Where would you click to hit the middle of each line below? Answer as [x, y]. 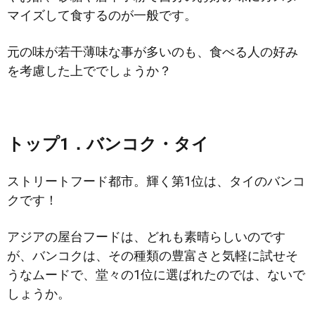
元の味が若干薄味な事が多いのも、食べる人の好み [153, 52]
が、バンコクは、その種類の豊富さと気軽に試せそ [153, 256]
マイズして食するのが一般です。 [102, 15]
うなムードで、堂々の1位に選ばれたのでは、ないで [156, 275]
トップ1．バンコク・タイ [108, 144]
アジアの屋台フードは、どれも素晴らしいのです [146, 237]
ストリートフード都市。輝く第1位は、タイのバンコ [156, 181]
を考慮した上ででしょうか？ [89, 71]
